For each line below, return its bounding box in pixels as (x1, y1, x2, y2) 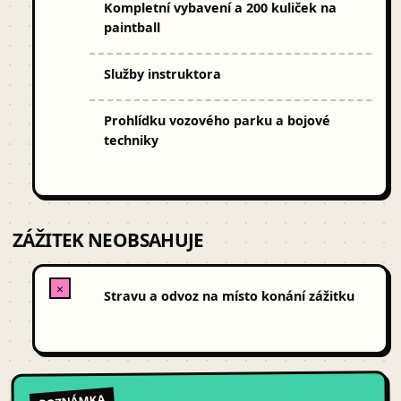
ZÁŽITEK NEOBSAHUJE (13, 227, 204, 253)
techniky (103, 131, 158, 149)
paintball (103, 19, 160, 37)
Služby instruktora (103, 64, 221, 82)
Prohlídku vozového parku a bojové (103, 111, 330, 129)
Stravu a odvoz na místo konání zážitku (103, 287, 354, 305)
